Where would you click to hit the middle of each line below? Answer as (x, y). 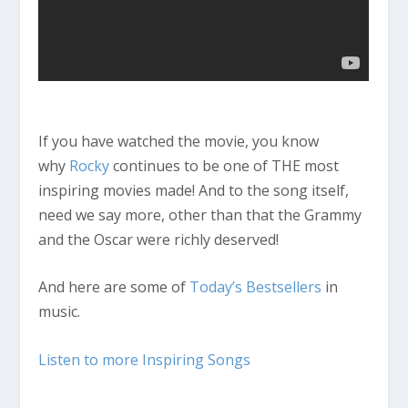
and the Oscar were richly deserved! (159, 239)
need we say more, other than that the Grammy (200, 214)
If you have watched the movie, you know (179, 141)
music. (60, 312)
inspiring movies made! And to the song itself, (194, 190)
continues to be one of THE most (224, 165)
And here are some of (114, 287)
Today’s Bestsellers (256, 287)
